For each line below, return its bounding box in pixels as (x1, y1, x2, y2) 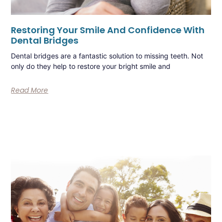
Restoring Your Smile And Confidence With (11, 24, 205, 37)
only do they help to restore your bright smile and (11, 62, 171, 71)
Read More (11, 85, 49, 96)
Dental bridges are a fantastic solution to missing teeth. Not (11, 52, 204, 60)
